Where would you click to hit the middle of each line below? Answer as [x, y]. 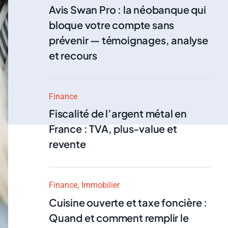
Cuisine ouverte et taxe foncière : [128, 202]
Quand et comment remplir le [119, 217]
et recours [73, 55]
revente [67, 144]
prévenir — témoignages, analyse [129, 40]
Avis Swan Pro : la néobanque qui [127, 9]
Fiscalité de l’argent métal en [118, 113]
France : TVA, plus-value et [113, 129]
